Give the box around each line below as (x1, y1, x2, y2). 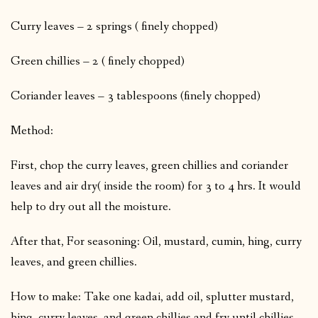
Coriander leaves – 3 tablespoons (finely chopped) (11, 87, 261, 104)
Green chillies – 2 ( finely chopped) (11, 53, 185, 70)
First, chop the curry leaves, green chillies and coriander (11, 157, 288, 174)
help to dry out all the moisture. (11, 198, 171, 215)
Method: (11, 122, 53, 139)
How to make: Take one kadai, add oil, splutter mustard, (11, 288, 294, 305)
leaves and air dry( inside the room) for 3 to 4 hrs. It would (11, 177, 301, 194)
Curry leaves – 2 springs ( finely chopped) (11, 18, 218, 35)
